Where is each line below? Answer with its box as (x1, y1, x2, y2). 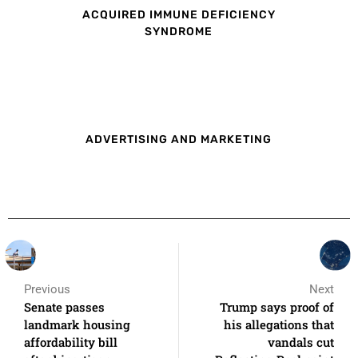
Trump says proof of (220, 298, 334, 315)
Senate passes (24, 298, 105, 315)
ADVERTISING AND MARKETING (86, 132, 272, 146)
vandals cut (268, 333, 334, 350)
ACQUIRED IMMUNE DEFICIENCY (82, 8, 276, 22)
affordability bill (24, 333, 117, 350)
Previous (24, 281, 70, 296)
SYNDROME (145, 25, 213, 39)
